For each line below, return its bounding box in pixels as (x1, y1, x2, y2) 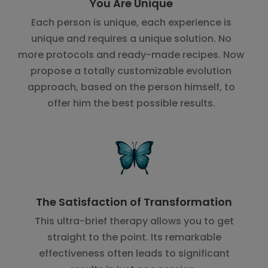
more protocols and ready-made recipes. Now (18, 47, 244, 62)
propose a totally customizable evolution (31, 63, 232, 78)
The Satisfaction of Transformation (36, 194, 232, 209)
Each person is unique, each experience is (31, 15, 232, 29)
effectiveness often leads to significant (38, 246, 230, 260)
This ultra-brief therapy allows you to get (34, 214, 234, 228)
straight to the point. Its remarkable (47, 230, 221, 244)
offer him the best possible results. (47, 96, 215, 110)
